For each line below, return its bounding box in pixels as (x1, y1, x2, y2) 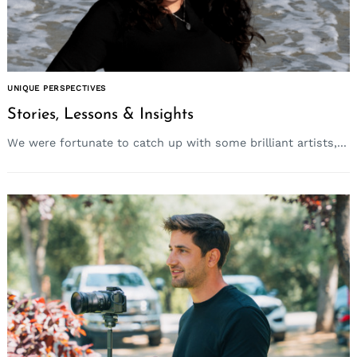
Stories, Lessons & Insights (7, 106, 194, 123)
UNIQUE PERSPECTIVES (7, 84, 107, 93)
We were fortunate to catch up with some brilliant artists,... (7, 136, 347, 150)
